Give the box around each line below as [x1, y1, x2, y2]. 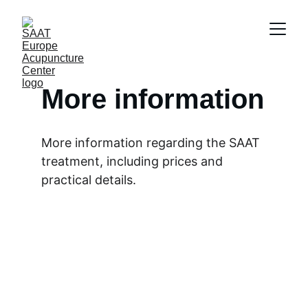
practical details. [41, 173, 136, 187]
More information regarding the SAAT [41, 135, 263, 150]
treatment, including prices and [41, 154, 226, 168]
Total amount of [41, 258, 214, 283]
